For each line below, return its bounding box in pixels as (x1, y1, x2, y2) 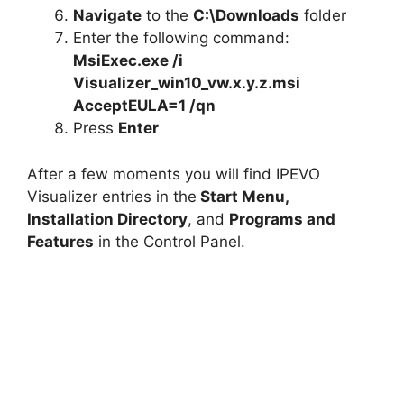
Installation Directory (27, 209, 188, 228)
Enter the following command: (73, 29, 289, 48)
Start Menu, (197, 187, 289, 206)
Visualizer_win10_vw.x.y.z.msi (73, 74, 300, 93)
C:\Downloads (193, 6, 299, 25)
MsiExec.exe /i (73, 51, 183, 70)
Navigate (73, 6, 142, 25)
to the (142, 6, 193, 25)
